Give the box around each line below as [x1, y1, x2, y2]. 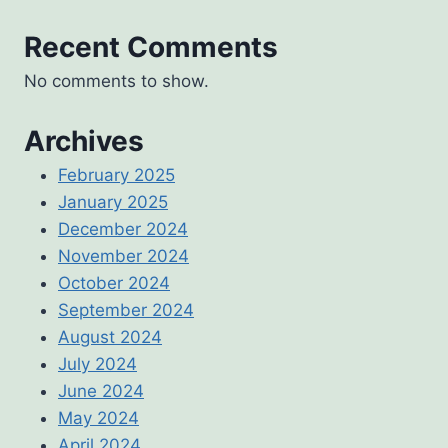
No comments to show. [24, 70, 209, 91]
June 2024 [58, 381, 144, 402]
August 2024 [58, 327, 162, 348]
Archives [24, 124, 144, 159]
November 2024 [58, 246, 189, 267]
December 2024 [58, 219, 188, 240]
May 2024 [58, 408, 139, 429]
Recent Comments [24, 29, 278, 64]
